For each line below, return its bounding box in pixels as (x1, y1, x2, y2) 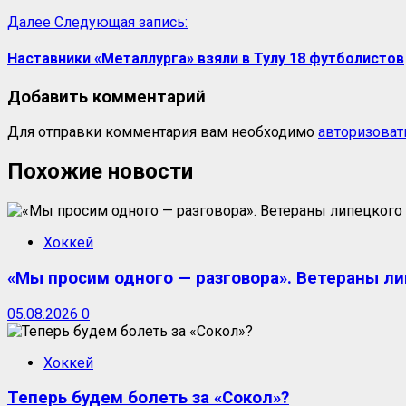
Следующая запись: (54, 14, 188, 32)
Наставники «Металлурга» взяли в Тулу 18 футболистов (7, 50, 404, 68)
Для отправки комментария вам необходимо (7, 123, 318, 141)
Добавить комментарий (7, 86, 206, 107)
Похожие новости (7, 159, 193, 185)
